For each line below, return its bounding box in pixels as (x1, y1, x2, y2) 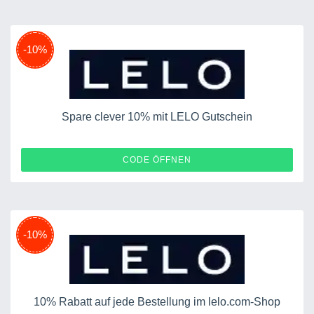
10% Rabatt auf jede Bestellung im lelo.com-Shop (34, 295, 280, 308)
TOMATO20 (221, 153, 282, 165)
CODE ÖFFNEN (123, 154, 191, 165)
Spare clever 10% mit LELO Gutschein (62, 110, 252, 123)
